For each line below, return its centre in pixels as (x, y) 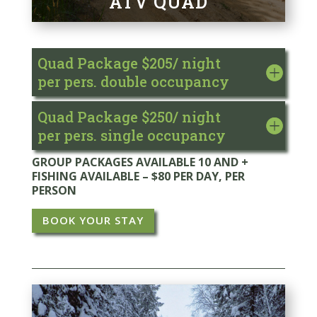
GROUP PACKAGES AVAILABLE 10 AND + (140, 162)
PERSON (54, 190)
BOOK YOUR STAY (93, 220)
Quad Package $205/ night (129, 63)
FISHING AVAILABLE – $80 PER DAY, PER (138, 176)
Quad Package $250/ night (129, 116)
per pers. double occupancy (133, 82)
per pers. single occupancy (131, 135)
